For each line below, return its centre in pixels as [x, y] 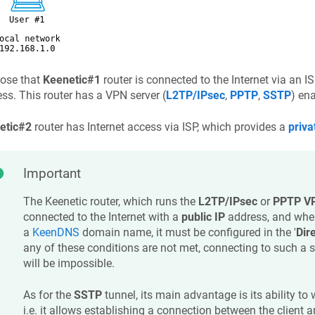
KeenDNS [56, 233]
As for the [48, 295]
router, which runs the [142, 202]
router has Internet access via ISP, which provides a [160, 127]
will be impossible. [69, 264]
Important [52, 174]
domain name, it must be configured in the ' [187, 233]
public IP [203, 217]
